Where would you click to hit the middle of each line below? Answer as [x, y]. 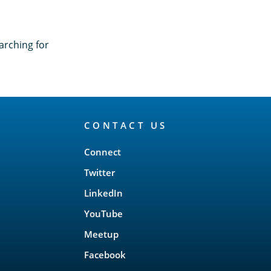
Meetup [101, 234]
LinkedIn [103, 193]
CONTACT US [126, 126]
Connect [102, 152]
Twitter [99, 173]
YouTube [103, 214]
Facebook [105, 255]
